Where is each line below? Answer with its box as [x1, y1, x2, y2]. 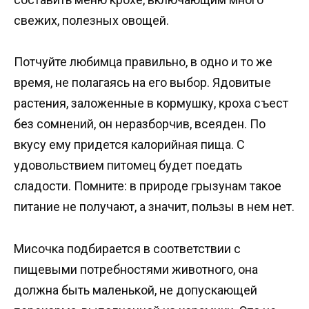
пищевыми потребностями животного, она [14, 261, 258, 277]
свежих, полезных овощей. [14, 12, 169, 28]
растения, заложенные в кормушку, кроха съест [14, 96, 288, 111]
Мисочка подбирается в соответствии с [14, 241, 241, 256]
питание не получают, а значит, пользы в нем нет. [14, 199, 295, 215]
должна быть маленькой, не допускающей [14, 282, 257, 297]
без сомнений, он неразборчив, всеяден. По [14, 117, 266, 132]
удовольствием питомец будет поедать [14, 158, 242, 173]
